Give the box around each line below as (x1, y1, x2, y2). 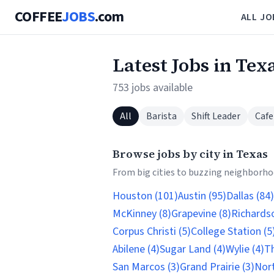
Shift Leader (191, 109, 240, 123)
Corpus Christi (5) (113, 224, 191, 239)
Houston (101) (113, 188, 178, 204)
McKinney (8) (113, 206, 171, 221)
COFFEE (15, 6, 62, 28)
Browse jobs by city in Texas (113, 146, 268, 161)
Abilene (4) (113, 242, 160, 257)
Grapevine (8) (171, 206, 231, 221)
